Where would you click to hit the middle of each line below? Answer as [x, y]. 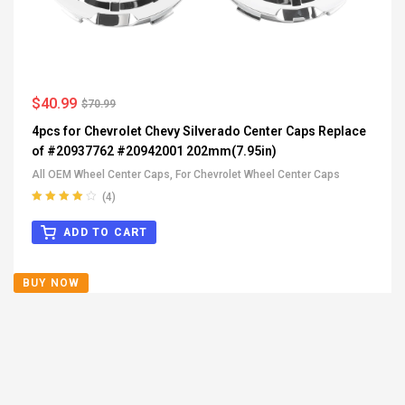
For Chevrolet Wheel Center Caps [258, 175]
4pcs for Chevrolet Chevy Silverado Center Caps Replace [199, 132]
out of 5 [48, 226]
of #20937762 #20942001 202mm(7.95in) [154, 151]
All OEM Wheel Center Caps [101, 175]
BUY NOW [52, 283]
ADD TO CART [106, 233]
